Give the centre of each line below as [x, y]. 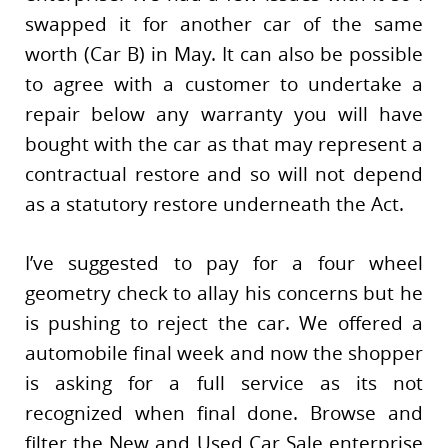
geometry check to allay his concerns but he [224, 292]
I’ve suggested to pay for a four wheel [224, 262]
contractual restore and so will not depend [224, 174]
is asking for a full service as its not [224, 382]
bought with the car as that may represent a [224, 144]
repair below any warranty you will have [224, 114]
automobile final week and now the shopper [224, 352]
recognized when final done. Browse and [224, 412]
